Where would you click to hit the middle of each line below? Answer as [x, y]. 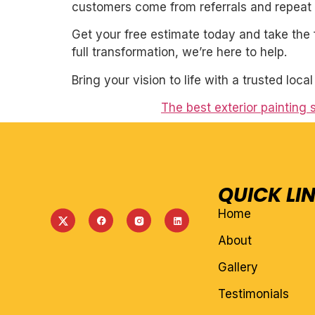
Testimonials [253, 294]
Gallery [238, 268]
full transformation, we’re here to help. [179, 52]
